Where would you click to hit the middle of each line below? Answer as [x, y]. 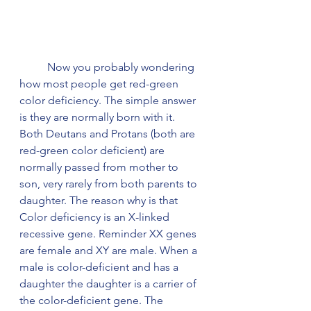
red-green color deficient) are [93, 150]
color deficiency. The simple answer [109, 100]
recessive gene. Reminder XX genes [109, 234]
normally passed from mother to [100, 167]
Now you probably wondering [33, 67]
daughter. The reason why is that [100, 200]
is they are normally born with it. [99, 117]
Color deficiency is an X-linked [96, 217]
